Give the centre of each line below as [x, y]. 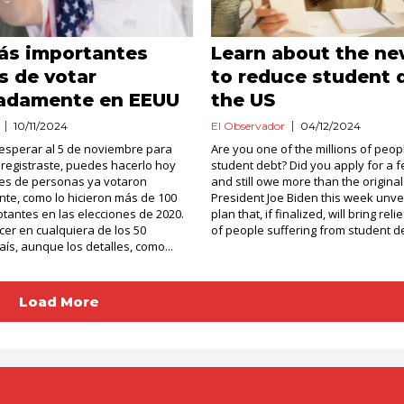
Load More [59, 302]
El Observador [248, 126]
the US [243, 100]
